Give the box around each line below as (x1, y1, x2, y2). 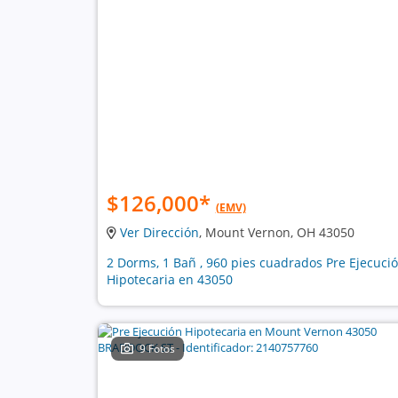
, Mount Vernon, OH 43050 (198, 224, 354, 241)
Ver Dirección (119, 224, 199, 241)
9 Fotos (139, 341, 176, 356)
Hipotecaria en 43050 (106, 271, 233, 288)
